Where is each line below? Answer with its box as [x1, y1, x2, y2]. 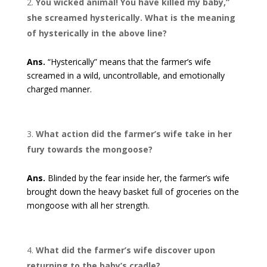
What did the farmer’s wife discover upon [35, 244, 215, 256]
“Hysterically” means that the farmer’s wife [45, 56, 211, 68]
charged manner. [26, 83, 92, 95]
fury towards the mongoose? [26, 144, 153, 156]
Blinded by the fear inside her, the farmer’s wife [45, 172, 229, 184]
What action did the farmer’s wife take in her [35, 128, 232, 140]
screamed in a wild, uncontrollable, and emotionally [26, 70, 225, 82]
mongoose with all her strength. [26, 200, 150, 212]
